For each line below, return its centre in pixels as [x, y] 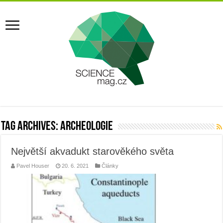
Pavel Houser [33, 166]
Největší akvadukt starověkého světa [93, 151]
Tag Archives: [31, 127]
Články [110, 166]
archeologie [87, 127]
